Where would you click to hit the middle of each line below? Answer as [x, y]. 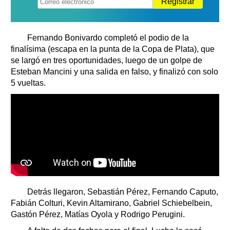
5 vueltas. [28, 83]
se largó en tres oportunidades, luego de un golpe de [107, 60]
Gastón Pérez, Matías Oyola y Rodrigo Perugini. [98, 214]
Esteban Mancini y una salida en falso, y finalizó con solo [114, 71]
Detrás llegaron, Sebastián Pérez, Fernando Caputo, [120, 191]
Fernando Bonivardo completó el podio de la [105, 37]
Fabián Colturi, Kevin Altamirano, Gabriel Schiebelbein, [111, 203]
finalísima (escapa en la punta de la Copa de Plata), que [113, 49]
